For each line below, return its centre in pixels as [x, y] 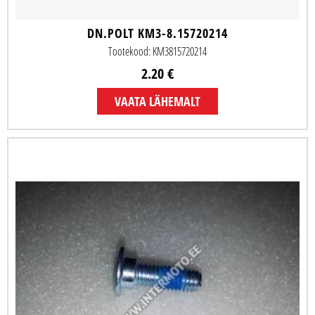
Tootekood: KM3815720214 [157, 52]
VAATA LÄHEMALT [157, 102]
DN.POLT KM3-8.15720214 [157, 33]
